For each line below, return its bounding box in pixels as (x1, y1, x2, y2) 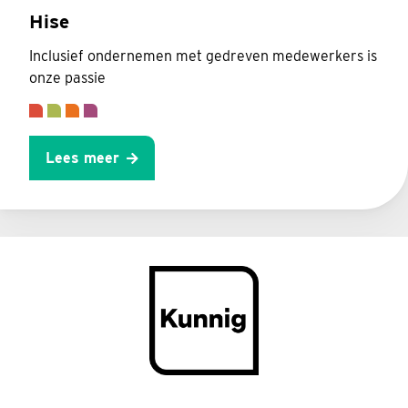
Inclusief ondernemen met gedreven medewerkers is (29, 47, 377, 66)
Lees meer (46, 148, 119, 167)
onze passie (29, 69, 106, 87)
